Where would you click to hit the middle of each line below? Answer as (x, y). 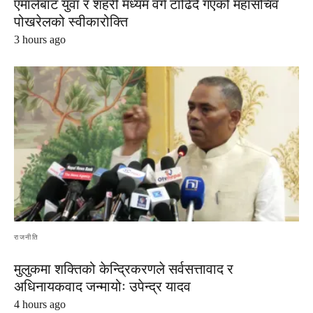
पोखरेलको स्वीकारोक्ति (71, 21)
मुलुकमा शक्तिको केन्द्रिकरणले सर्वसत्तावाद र (124, 269)
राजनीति (26, 237)
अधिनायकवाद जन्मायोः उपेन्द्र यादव (102, 286)
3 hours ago (40, 39)
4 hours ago (40, 304)
